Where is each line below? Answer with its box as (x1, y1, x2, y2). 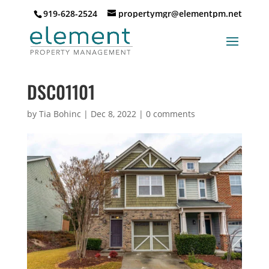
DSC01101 (26, 78, 95, 105)
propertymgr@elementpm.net (118, 8, 243, 19)
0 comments (145, 108, 195, 119)
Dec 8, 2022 (90, 108, 136, 119)
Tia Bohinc (38, 108, 81, 119)
